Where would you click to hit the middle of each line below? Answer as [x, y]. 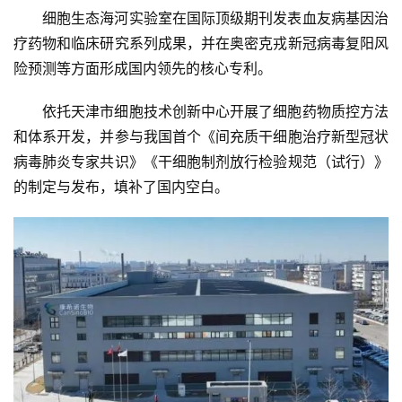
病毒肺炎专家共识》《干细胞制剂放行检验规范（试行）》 [201, 162]
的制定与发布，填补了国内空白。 [121, 187]
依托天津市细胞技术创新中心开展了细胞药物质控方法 [215, 112]
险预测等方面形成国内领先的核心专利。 [143, 69]
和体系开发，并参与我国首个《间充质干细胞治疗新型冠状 [201, 137]
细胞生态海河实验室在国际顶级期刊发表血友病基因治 [215, 18]
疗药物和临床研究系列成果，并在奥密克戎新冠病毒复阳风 [201, 44]
